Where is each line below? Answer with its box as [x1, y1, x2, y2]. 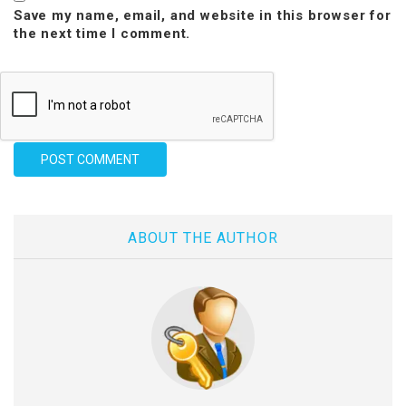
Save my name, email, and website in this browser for [14, 7, 391, 24]
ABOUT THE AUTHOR [128, 229, 278, 246]
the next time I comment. [14, 25, 191, 42]
